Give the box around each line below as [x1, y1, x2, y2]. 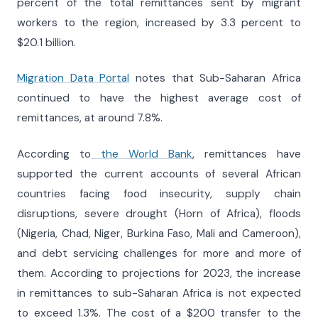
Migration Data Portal [17, 71, 130, 86]
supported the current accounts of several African [17, 166, 301, 181]
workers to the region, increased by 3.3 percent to [17, 15, 301, 30]
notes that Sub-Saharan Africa [129, 71, 302, 86]
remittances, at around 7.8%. [17, 111, 163, 126]
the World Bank [91, 146, 192, 161]
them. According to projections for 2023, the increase [17, 265, 301, 280]
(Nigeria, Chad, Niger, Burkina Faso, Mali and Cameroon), [17, 226, 301, 241]
